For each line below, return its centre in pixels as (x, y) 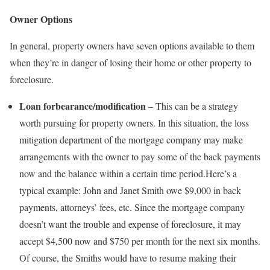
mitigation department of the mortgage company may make (131, 140)
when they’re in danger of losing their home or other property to (130, 62)
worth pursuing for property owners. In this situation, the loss (134, 123)
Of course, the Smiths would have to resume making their (128, 258)
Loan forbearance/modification (83, 106)
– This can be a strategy (192, 106)
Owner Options (41, 19)
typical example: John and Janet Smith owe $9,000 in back (130, 190)
